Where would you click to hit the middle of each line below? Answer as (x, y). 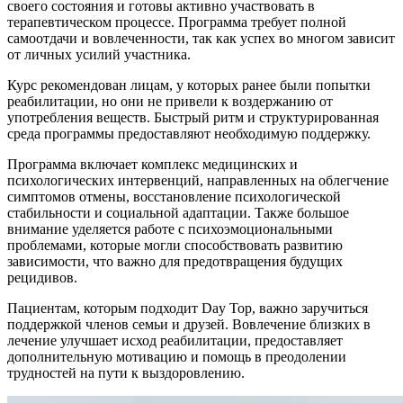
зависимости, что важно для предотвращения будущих (175, 262)
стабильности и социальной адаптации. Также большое (178, 213)
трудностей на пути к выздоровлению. (126, 373)
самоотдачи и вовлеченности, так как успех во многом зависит (201, 39)
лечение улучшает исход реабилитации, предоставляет (175, 341)
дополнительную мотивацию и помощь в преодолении (177, 357)
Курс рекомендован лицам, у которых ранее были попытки (189, 85)
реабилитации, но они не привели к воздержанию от (170, 102)
